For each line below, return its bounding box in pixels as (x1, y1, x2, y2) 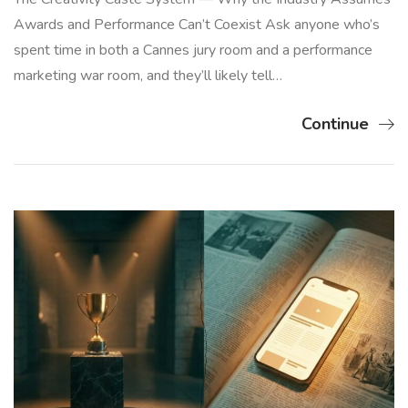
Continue (301, 113, 369, 135)
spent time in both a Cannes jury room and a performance (14, 40, 372, 60)
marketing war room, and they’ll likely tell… (14, 66, 282, 86)
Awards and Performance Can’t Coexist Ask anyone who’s (14, 15, 380, 35)
